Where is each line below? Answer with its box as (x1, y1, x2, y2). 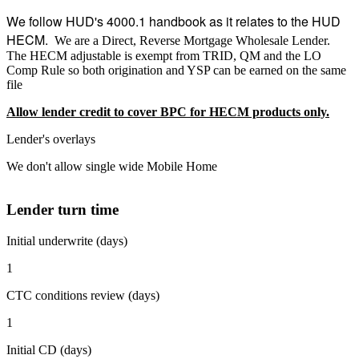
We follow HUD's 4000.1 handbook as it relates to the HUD (6, 11, 341, 30)
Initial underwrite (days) (6, 233, 127, 248)
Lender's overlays (6, 131, 95, 146)
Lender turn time (6, 201, 119, 219)
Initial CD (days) (6, 342, 91, 357)
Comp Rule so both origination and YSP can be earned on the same (6, 63, 346, 77)
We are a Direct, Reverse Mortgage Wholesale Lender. (54, 33, 333, 47)
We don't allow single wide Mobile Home (6, 159, 217, 173)
